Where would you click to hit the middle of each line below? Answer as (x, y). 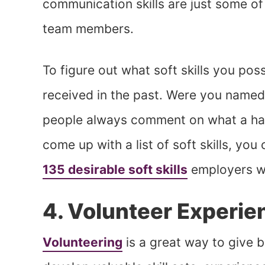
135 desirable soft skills (115, 169)
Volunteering (83, 242)
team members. (88, 28)
